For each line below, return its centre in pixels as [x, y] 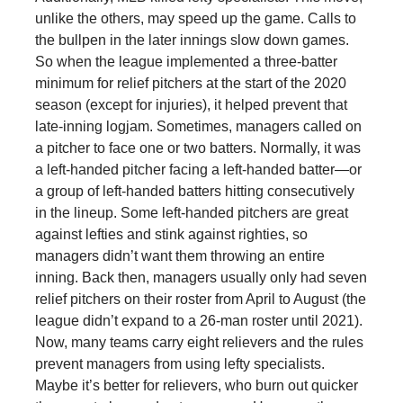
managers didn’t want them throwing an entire [179, 255]
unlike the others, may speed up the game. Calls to [195, 18]
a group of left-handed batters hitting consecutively [194, 191]
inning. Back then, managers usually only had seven [201, 277]
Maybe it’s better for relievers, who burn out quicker [196, 385]
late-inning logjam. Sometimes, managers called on [198, 126]
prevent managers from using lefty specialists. [179, 363]
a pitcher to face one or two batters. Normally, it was [197, 148]
